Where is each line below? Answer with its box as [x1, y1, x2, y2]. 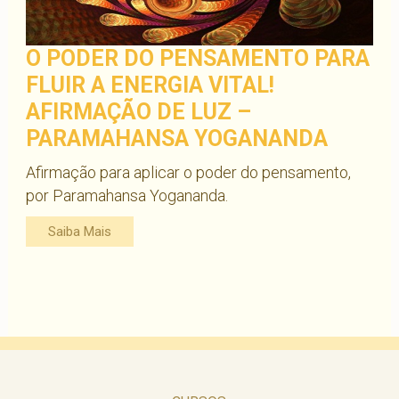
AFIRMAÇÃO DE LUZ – [25, 98, 251, 125]
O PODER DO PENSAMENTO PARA [25, 45, 370, 71]
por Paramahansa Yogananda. [25, 185, 228, 205]
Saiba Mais [47, 223, 111, 240]
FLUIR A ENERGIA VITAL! [25, 71, 274, 98]
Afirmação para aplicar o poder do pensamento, [25, 162, 351, 182]
